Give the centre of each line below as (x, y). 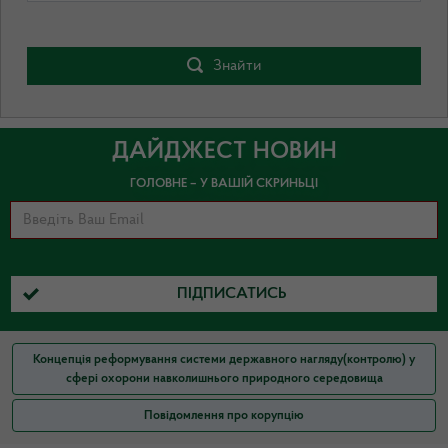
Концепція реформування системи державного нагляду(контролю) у (224, 360)
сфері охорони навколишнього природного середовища (224, 379)
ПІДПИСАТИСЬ (232, 294)
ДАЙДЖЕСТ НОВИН (224, 151)
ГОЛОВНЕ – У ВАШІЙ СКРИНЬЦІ (224, 183)
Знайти (237, 65)
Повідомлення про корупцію (224, 416)
